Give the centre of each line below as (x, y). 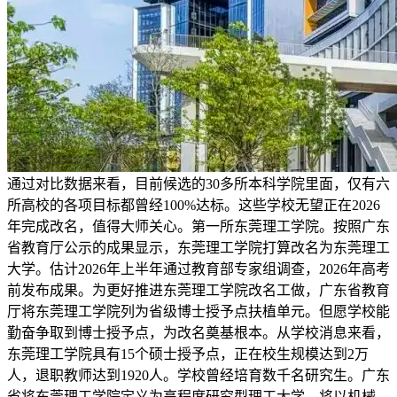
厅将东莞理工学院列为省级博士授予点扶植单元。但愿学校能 (198, 312)
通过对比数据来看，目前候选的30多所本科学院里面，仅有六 (198, 184)
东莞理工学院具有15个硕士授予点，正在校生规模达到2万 (188, 354)
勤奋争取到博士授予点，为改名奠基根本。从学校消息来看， (198, 333)
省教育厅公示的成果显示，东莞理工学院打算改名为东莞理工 (198, 248)
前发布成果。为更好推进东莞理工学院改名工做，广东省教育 (198, 291)
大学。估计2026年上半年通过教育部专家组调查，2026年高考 (198, 269)
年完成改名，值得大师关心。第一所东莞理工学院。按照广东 (198, 227)
